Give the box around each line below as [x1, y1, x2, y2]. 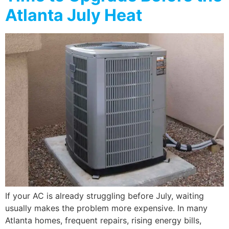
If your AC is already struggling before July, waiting [5, 190, 204, 201]
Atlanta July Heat [5, 5, 142, 25]
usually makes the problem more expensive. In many [5, 202, 208, 213]
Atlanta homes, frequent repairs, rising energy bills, [5, 215, 201, 225]
